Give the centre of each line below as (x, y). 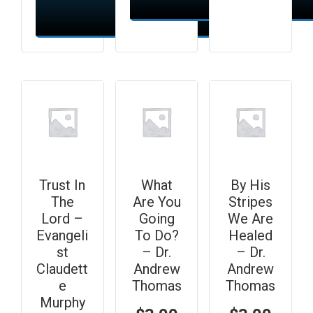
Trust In (63, 185)
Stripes (251, 202)
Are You (156, 202)
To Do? (156, 235)
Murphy (62, 302)
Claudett (63, 269)
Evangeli (63, 235)
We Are (251, 218)
